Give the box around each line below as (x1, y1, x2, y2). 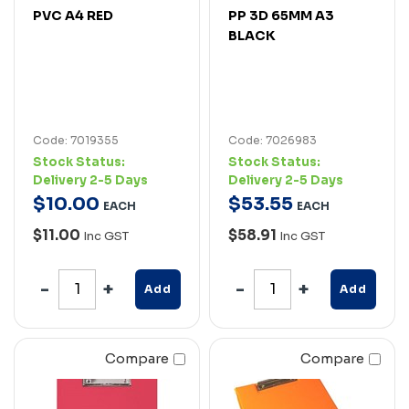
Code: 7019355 (33, 132, 119, 147)
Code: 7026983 (228, 132, 317, 147)
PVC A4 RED (33, 6, 113, 24)
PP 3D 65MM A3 (228, 6, 334, 24)
